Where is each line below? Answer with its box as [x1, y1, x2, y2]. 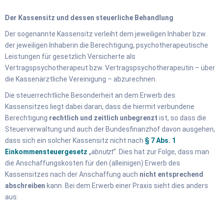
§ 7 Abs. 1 [145, 136, 176, 144]
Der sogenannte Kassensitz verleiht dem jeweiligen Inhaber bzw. [5, 29, 207, 38]
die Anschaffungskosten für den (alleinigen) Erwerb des [5, 159, 180, 167]
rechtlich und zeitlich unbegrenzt [49, 113, 158, 122]
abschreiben [5, 181, 45, 190]
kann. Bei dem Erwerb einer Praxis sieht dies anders [45, 181, 208, 190]
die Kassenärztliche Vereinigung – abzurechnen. [5, 75, 157, 83]
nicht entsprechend [139, 170, 203, 178]
